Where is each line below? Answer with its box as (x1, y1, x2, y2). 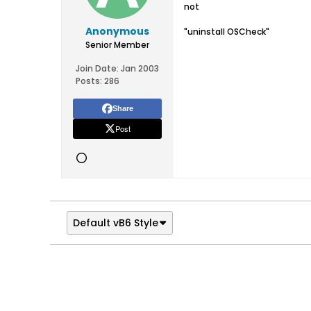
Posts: (76, 75, 102, 87)
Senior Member (85, 39, 149, 51)
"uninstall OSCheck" (184, 26, 269, 37)
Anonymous (85, 24, 149, 38)
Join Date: (76, 62, 119, 74)
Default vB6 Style (73, 216, 158, 230)
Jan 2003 (121, 62, 159, 74)
